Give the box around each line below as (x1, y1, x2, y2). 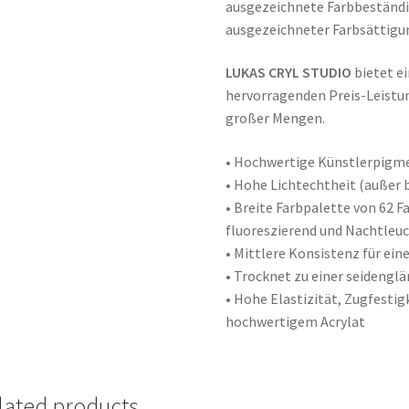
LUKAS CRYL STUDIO (225, 63, 352, 82)
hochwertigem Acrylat (225, 312, 366, 331)
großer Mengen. (225, 109, 326, 128)
